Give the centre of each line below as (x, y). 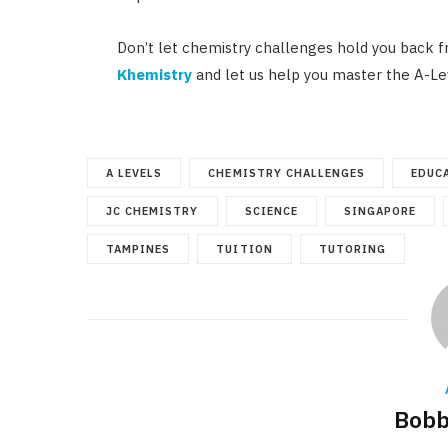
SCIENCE (271, 211)
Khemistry (154, 75)
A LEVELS (134, 173)
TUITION (244, 249)
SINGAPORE (380, 211)
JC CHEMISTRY (152, 211)
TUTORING (352, 249)
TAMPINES (138, 249)
